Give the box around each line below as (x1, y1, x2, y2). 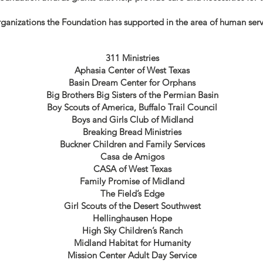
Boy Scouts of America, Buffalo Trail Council (47, 102, 217, 113)
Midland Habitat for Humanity (73, 237, 191, 248)
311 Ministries (105, 52, 159, 63)
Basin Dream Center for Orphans (69, 77, 195, 88)
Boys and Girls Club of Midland (71, 114, 193, 125)
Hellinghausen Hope (92, 213, 172, 224)
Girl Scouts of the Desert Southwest (63, 200, 201, 211)
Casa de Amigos (100, 151, 164, 162)
